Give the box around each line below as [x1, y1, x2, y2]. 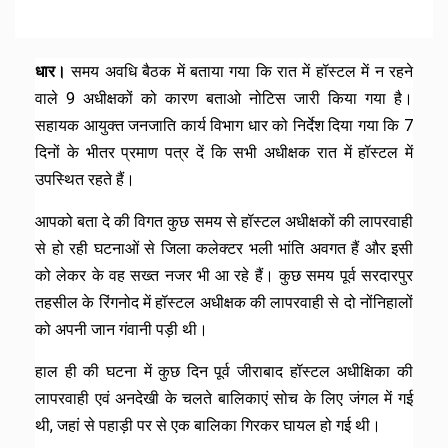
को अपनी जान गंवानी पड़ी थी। [35, 319, 208, 339]
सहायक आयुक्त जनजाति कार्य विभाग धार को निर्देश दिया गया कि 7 [35, 115, 413, 135]
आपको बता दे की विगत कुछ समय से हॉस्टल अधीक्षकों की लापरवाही [35, 211, 413, 231]
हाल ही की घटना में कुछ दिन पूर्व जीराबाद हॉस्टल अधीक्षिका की [35, 361, 413, 381]
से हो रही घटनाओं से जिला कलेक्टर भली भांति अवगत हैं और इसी [35, 238, 413, 258]
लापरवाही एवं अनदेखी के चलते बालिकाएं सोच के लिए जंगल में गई [35, 388, 413, 408]
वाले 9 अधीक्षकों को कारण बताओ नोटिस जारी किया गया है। [35, 88, 413, 108]
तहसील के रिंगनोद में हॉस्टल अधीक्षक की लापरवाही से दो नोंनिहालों [35, 292, 413, 312]
